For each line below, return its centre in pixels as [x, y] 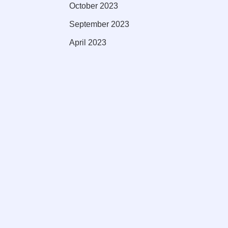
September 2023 [99, 24]
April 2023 [88, 42]
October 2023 [94, 6]
